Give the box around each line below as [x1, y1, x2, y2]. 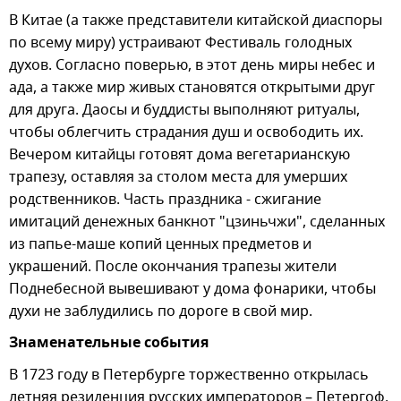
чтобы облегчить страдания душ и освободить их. [9, 121, 363, 143]
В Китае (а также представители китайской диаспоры [9, 9, 382, 31]
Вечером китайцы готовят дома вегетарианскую [9, 143, 350, 166]
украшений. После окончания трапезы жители [9, 255, 337, 277]
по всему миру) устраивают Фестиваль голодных [9, 31, 352, 54]
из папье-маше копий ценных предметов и [9, 233, 311, 255]
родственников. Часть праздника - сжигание [9, 188, 321, 210]
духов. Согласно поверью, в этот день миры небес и [9, 54, 375, 76]
